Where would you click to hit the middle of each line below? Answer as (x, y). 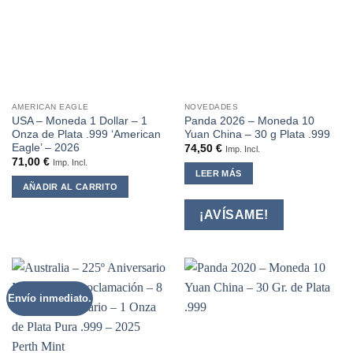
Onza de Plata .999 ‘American (86, 134)
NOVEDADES (211, 106)
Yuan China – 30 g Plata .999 (257, 134)
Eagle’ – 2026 (45, 147)
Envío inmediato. (50, 298)
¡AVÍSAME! (234, 214)
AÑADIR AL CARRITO (70, 186)
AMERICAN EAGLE (50, 106)
